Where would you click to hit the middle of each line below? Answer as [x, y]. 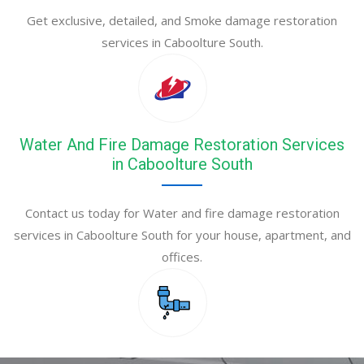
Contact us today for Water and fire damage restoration [182, 213]
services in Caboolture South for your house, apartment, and [182, 235]
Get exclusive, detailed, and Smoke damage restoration [182, 21]
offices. [182, 257]
